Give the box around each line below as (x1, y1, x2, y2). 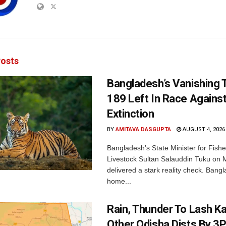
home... (107, 177, 131, 185)
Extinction (107, 107, 154, 120)
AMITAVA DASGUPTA (116, 126, 171, 133)
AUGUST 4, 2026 (181, 126, 225, 133)
